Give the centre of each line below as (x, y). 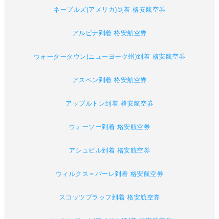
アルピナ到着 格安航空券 (109, 33)
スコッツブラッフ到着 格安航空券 (109, 197)
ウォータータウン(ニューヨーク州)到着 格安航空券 (109, 57)
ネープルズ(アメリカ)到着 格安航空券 (109, 10)
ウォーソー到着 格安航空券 (109, 127)
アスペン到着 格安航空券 (109, 80)
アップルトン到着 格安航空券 (109, 104)
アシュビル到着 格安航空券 (109, 151)
